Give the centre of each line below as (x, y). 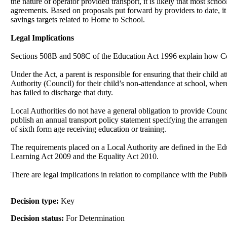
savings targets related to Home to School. (78, 19)
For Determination (96, 218)
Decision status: (39, 218)
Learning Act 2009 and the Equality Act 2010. (85, 156)
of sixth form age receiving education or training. (89, 129)
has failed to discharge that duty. (62, 92)
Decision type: (36, 201)
